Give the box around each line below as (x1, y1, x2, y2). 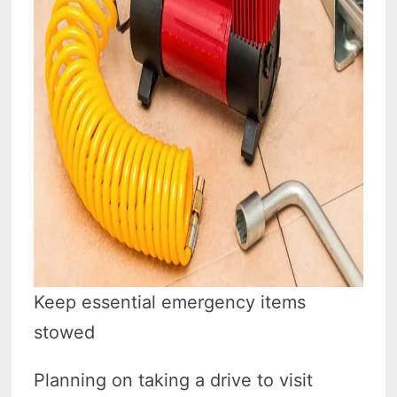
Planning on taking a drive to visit (34, 370, 314, 392)
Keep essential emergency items (34, 292, 307, 314)
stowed (34, 322, 96, 344)
